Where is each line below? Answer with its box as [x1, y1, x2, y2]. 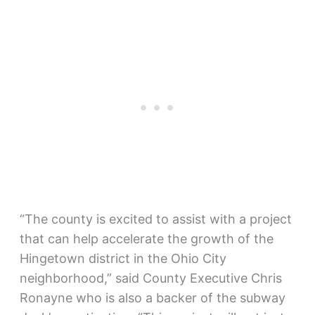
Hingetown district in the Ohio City [19, 251, 226, 266]
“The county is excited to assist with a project [19, 212, 292, 227]
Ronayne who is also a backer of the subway [19, 290, 285, 306]
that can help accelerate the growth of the [19, 231, 274, 247]
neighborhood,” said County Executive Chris [19, 271, 282, 286]
